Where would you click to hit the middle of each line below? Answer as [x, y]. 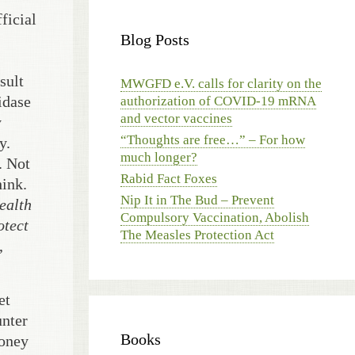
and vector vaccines [176, 118]
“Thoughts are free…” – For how [213, 140]
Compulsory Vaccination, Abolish [215, 218]
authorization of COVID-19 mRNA [218, 101]
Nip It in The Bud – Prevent [197, 200]
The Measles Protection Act [197, 235]
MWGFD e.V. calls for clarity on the [221, 84]
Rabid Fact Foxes [169, 179]
